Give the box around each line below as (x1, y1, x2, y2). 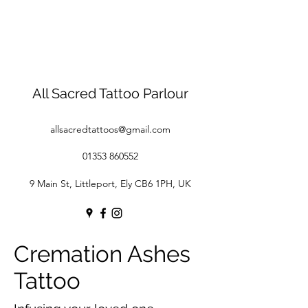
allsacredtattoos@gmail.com (49, 122, 170, 135)
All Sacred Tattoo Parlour (32, 85, 188, 102)
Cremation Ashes (14, 240, 190, 267)
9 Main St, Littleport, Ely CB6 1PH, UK (29, 177, 191, 190)
